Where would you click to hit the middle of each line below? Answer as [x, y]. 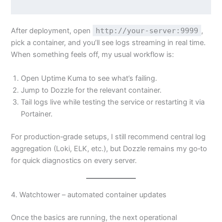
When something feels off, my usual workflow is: [93, 55]
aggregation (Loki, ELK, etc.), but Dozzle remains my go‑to [109, 148]
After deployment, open [52, 31]
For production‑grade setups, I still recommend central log [109, 137]
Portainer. [37, 114]
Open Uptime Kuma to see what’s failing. [89, 78]
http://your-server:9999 [147, 31]
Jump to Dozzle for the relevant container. [91, 90]
